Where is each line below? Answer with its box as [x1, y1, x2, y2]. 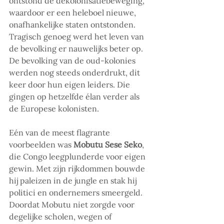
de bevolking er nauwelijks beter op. [9, 43, 145, 54]
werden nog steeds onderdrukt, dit [9, 67, 142, 78]
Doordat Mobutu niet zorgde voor [9, 199, 136, 210]
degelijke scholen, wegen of [9, 211, 113, 222]
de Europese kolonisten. [9, 103, 99, 114]
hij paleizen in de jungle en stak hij [9, 175, 138, 186]
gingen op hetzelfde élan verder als [9, 91, 141, 102]
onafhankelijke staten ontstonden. [9, 19, 137, 30]
